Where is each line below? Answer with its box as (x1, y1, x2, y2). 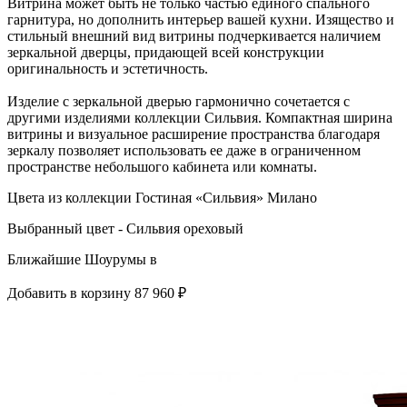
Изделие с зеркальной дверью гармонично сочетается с (7, 94, 350, 110)
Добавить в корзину (7, 285, 131, 302)
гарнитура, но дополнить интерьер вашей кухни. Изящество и (7, 12, 394, 28)
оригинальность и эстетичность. (7, 61, 208, 77)
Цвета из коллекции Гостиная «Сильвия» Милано (7, 190, 317, 206)
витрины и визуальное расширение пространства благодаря (7, 126, 380, 143)
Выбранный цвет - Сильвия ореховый (7, 221, 243, 237)
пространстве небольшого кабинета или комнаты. (7, 159, 317, 175)
